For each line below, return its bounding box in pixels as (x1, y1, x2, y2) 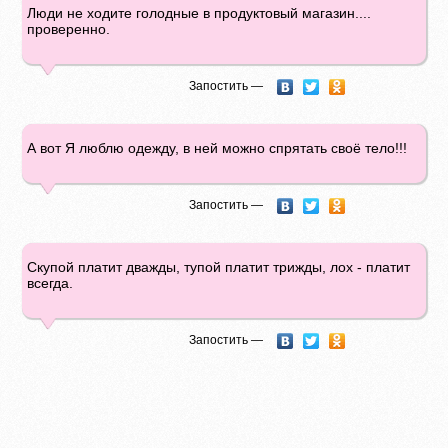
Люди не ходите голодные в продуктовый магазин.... (27, 5, 372, 21)
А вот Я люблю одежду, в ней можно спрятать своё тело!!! (27, 140, 408, 156)
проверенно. (27, 21, 111, 37)
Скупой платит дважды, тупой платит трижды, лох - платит (27, 259, 411, 275)
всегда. (27, 275, 74, 291)
